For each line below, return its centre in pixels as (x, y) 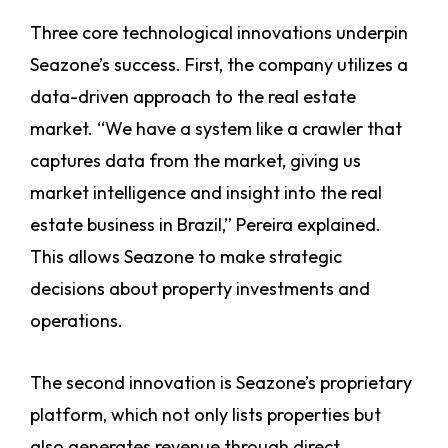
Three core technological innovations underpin (219, 33)
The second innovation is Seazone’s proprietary (221, 383)
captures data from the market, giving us (195, 161)
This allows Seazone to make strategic (186, 257)
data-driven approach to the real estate (193, 97)
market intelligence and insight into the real (206, 193)
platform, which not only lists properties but (205, 415)
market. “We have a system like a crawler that (216, 129)
